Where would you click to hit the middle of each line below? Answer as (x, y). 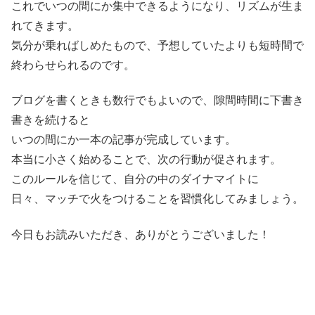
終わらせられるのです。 (73, 65)
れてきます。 (45, 25)
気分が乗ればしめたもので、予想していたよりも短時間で (157, 45)
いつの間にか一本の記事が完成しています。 (124, 140)
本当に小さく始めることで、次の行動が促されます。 (146, 160)
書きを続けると (51, 120)
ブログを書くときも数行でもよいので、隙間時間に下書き (157, 101)
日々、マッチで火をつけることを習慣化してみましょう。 (157, 199)
